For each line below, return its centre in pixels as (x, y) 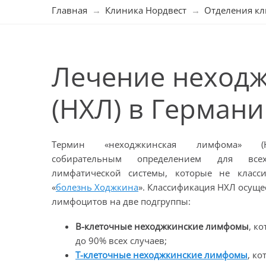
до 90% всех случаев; (121, 240)
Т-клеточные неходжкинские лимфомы (161, 255)
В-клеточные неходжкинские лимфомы (162, 226)
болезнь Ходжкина (97, 187)
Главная (69, 10)
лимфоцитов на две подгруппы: (121, 201)
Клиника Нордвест (146, 10)
